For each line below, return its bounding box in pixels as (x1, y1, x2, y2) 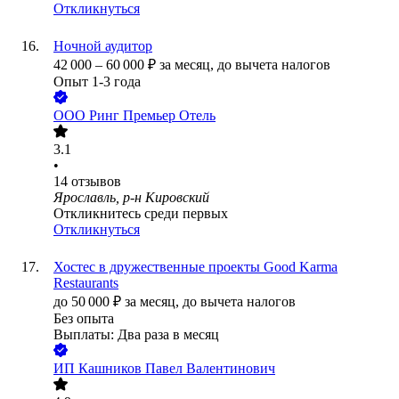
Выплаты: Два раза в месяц (53, 327, 219, 343)
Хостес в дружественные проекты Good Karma (53, 259, 338, 275)
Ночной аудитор (53, 38, 152, 54)
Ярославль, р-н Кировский (53, 190, 209, 206)
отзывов (71, 174, 121, 190)
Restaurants (53, 275, 118, 291)
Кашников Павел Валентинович (78, 361, 275, 377)
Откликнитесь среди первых (53, 206, 228, 222)
